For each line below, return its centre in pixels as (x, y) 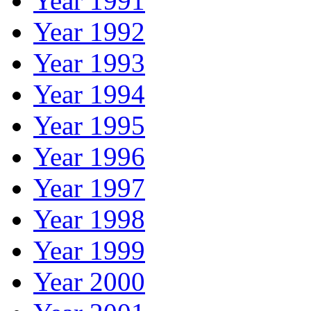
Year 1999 (89, 250)
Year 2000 (89, 281)
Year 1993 (89, 62)
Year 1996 (89, 156)
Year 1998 (89, 219)
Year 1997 (89, 187)
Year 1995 (89, 125)
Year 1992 (89, 31)
